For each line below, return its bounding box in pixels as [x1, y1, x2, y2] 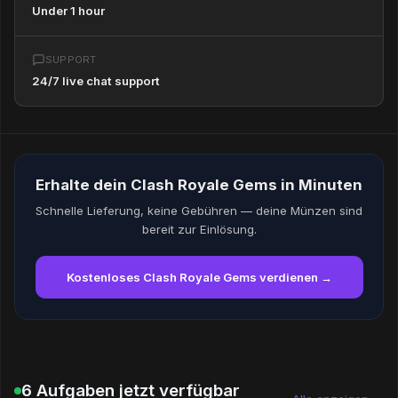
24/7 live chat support [31, 74, 160, 89]
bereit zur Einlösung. [141, 222, 257, 237]
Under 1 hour [31, 4, 105, 19]
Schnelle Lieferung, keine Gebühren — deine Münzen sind [36, 203, 362, 219]
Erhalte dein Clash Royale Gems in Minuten [36, 175, 362, 194]
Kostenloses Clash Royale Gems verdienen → [66, 270, 332, 285]
